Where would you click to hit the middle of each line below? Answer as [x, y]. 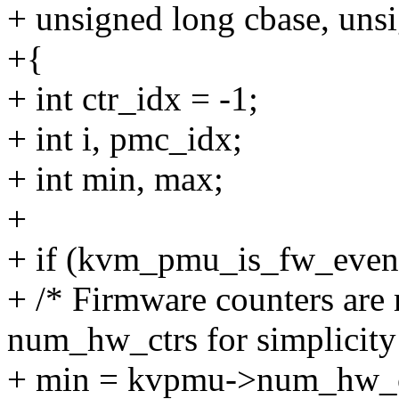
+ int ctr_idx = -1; [133, 99]
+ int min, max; [115, 179]
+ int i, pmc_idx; [125, 139]
